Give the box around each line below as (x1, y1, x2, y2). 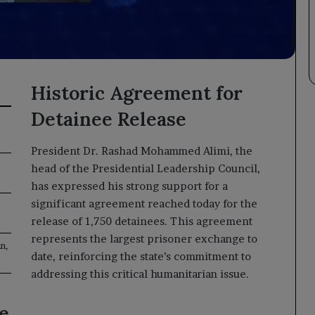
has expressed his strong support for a (31, 179, 229, 193)
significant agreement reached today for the (31, 196, 258, 210)
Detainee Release (31, 107, 187, 131)
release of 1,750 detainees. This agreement (31, 214, 253, 228)
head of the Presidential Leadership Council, (31, 161, 261, 175)
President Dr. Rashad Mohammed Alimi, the (31, 143, 253, 157)
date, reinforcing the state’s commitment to (31, 249, 252, 263)
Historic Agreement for (31, 81, 243, 105)
